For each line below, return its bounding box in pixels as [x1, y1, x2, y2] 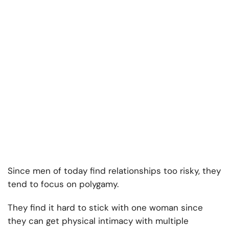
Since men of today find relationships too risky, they [8, 165, 221, 177]
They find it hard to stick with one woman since [8, 202, 203, 214]
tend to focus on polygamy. [8, 178, 119, 190]
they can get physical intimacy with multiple [8, 215, 189, 227]
